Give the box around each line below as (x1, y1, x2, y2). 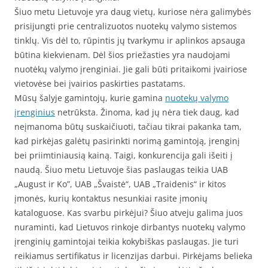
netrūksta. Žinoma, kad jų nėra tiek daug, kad (55, 106, 239, 118)
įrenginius (14, 106, 55, 118)
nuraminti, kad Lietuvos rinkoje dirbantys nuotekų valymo (14, 221, 245, 233)
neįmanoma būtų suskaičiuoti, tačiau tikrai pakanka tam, (14, 121, 242, 132)
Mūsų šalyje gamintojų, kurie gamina (14, 92, 165, 103)
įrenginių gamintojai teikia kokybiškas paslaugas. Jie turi (14, 236, 239, 247)
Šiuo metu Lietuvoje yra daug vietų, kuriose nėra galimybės (14, 6, 251, 17)
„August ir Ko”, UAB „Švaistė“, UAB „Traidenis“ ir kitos (14, 178, 226, 190)
